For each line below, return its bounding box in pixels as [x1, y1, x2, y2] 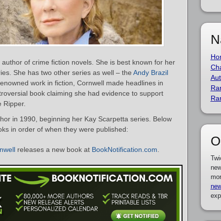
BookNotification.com [92, 146, 157, 153]
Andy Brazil [133, 69, 168, 76]
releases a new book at [15, 146, 92, 153]
